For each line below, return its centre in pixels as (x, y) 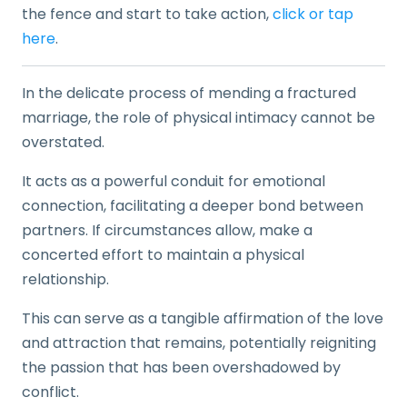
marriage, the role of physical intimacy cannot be (199, 118)
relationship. (65, 279)
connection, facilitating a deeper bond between (193, 206)
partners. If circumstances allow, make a (167, 230)
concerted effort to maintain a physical (163, 255)
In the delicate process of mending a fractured (189, 93)
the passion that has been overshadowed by (181, 367)
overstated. (63, 142)
